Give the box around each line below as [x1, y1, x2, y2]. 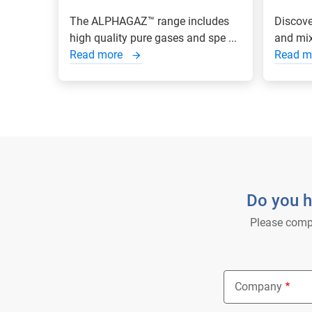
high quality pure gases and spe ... [70, 31, 237, 45]
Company [235, 280, 282, 293]
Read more [70, 48, 125, 61]
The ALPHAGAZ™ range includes [70, 15, 229, 28]
